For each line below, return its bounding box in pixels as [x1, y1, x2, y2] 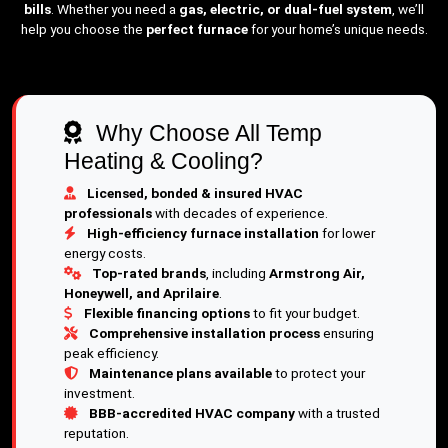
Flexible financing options [84, 305, 250, 321]
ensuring [320, 325, 374, 341]
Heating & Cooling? [64, 148, 263, 174]
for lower [319, 225, 375, 241]
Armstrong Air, [269, 265, 365, 281]
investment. [64, 385, 135, 401]
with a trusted [295, 405, 380, 421]
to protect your [272, 365, 365, 381]
